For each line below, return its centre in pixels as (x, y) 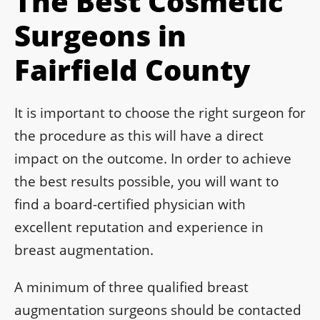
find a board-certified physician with (130, 205)
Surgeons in (100, 36)
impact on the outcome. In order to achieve (153, 159)
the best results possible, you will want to (146, 182)
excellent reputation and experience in (139, 227)
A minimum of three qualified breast (131, 287)
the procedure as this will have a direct (139, 136)
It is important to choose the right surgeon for (160, 113)
